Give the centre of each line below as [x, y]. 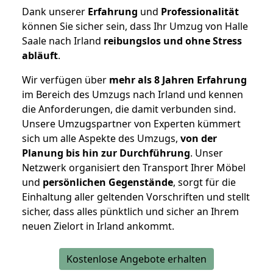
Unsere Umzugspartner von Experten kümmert [131, 123]
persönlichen [74, 182]
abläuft [40, 55]
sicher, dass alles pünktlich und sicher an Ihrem [130, 211]
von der [199, 138]
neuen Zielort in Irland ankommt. [98, 226]
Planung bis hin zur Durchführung [106, 153]
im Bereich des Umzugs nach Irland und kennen [133, 94]
